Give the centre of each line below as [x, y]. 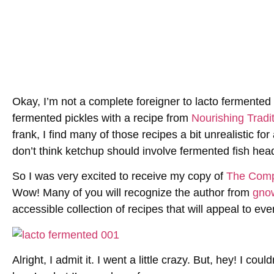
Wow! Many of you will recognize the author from [132, 193]
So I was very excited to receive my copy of [119, 176]
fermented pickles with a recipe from [102, 118]
